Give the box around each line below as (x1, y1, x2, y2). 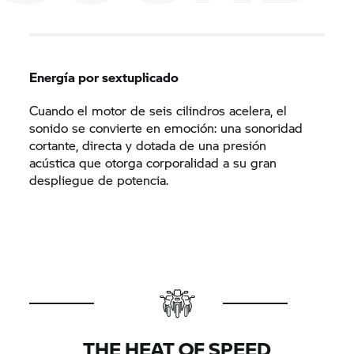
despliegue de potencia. (29, 170, 169, 189)
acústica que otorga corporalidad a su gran (29, 153, 277, 171)
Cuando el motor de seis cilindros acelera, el (29, 100, 288, 119)
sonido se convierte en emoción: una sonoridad (29, 118, 303, 137)
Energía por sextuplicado (29, 67, 179, 86)
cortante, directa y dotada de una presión (29, 135, 267, 154)
